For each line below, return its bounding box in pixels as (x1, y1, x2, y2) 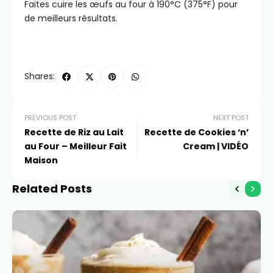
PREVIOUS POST (24, 112, 76, 122)
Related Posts (12, 180, 92, 196)
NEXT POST (213, 112, 249, 122)
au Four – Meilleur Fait (24, 140, 127, 152)
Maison (24, 154, 58, 166)
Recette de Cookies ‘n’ (144, 126, 249, 138)
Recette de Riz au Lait (24, 126, 124, 138)
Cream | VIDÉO (183, 140, 249, 152)
